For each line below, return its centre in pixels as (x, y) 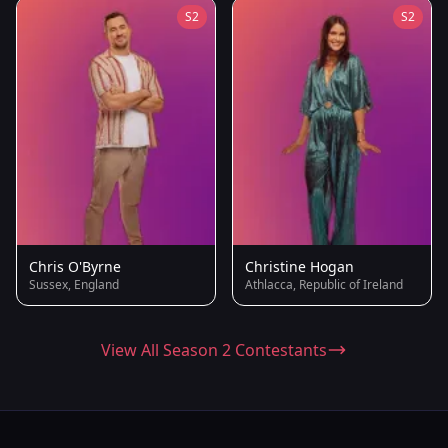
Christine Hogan (299, 267)
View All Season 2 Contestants (214, 350)
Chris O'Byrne (75, 267)
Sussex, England (74, 285)
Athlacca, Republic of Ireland (324, 285)
